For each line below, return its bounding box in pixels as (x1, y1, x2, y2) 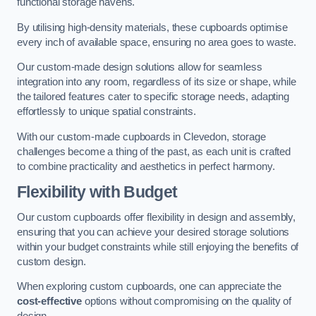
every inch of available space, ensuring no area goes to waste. (17, 36, 296, 48)
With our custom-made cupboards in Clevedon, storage (17, 130, 266, 142)
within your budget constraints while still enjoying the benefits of (17, 241, 299, 253)
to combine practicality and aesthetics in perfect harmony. (17, 160, 275, 172)
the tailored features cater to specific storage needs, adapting (17, 91, 289, 103)
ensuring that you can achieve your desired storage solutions (17, 226, 290, 238)
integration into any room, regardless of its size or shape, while (17, 76, 296, 88)
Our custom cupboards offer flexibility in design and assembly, (17, 211, 296, 223)
